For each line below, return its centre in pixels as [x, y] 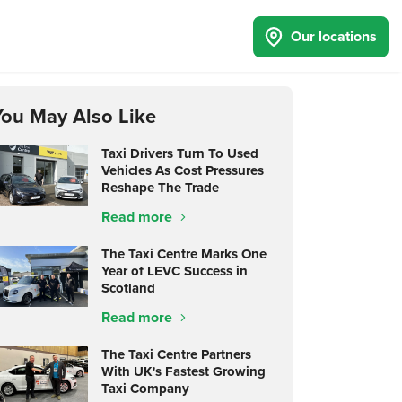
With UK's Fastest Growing [183, 371]
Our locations [333, 36]
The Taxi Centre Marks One [184, 254]
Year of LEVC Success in [174, 271]
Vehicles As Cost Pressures [182, 170]
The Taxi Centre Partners [176, 354]
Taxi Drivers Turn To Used [179, 153]
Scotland [128, 288]
